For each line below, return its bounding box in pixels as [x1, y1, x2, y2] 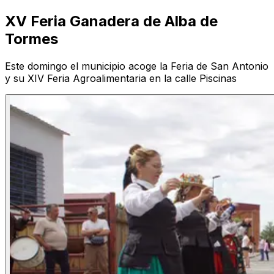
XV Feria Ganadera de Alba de [5, 12, 218, 31]
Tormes [5, 30, 58, 48]
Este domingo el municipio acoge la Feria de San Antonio [5, 60, 268, 73]
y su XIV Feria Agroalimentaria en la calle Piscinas [5, 72, 237, 85]
